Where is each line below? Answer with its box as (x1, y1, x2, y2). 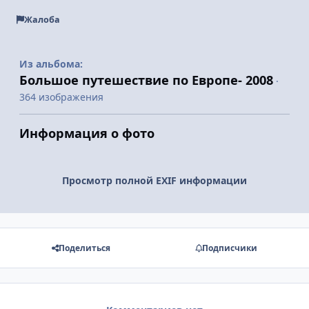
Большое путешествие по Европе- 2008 (19, 71, 273, 88)
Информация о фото (19, 124, 154, 141)
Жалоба (23, 14, 60, 26)
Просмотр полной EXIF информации (62, 173, 247, 187)
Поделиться (59, 241, 111, 254)
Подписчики (201, 241, 257, 254)
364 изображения (19, 90, 103, 103)
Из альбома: (19, 57, 83, 70)
